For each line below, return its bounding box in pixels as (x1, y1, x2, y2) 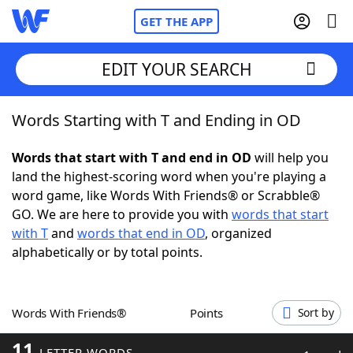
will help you (251, 149, 329, 166)
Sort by (297, 305, 334, 320)
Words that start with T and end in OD (12, 149, 251, 166)
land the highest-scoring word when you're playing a (12, 168, 326, 185)
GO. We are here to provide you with (12, 206, 232, 223)
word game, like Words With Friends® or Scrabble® (12, 187, 320, 204)
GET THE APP (140, 13, 213, 29)
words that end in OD (77, 225, 205, 242)
